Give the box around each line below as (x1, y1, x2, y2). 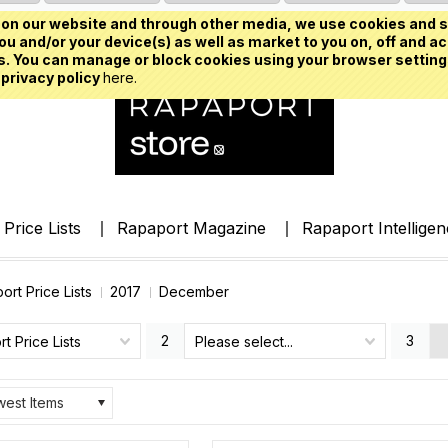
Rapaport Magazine (116, 218, 266, 238)
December (159, 283, 229, 300)
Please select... (195, 333, 293, 350)
